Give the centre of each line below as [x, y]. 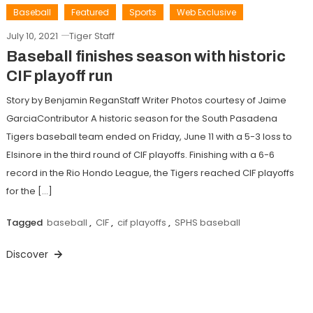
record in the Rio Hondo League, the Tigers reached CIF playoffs [150, 173]
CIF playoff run [59, 76]
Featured [90, 12]
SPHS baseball [207, 222]
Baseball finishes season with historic [146, 56]
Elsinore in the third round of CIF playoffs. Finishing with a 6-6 [140, 154]
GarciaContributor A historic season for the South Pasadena [141, 118]
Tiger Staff [92, 36]
